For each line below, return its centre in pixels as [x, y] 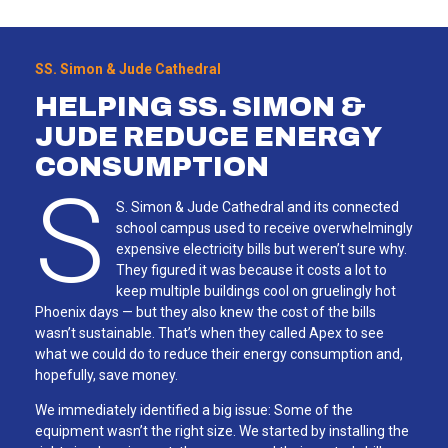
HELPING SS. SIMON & [200, 106]
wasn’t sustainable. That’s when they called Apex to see [209, 332]
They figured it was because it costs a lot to [251, 269]
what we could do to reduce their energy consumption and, [219, 353]
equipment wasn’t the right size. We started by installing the [222, 430]
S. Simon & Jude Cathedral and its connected [257, 206]
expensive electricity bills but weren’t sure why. [261, 248]
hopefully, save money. [106, 374]
